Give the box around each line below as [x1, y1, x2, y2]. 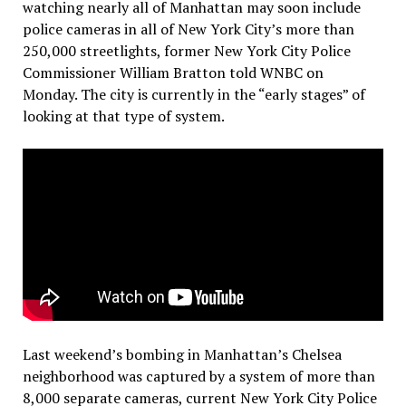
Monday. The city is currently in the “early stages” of [22, 84, 365, 105]
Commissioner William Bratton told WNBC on [22, 63, 324, 83]
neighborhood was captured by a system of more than [22, 365, 375, 386]
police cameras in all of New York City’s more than [22, 19, 354, 40]
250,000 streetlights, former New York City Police [22, 41, 351, 62]
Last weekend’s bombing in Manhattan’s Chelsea [22, 343, 342, 364]
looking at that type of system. [22, 106, 225, 127]
